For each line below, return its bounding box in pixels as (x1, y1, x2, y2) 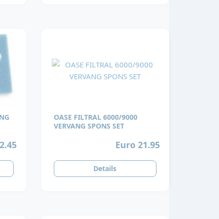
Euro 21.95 (115, 138, 160, 151)
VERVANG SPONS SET (53, 121, 124, 131)
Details (93, 164, 117, 174)
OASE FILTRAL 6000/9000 (53, 112, 137, 122)
